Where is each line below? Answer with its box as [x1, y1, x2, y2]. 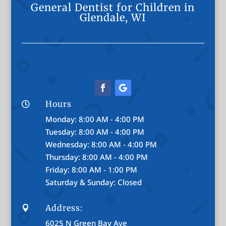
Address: [45, 202, 83, 213]
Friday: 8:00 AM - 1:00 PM [45, 164, 137, 175]
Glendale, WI [80, 11, 146, 24]
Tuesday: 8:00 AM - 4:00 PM [45, 126, 144, 137]
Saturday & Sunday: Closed [45, 177, 142, 187]
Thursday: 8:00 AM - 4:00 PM [45, 151, 148, 162]
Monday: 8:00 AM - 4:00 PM [45, 114, 144, 124]
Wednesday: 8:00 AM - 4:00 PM [45, 139, 157, 149]
